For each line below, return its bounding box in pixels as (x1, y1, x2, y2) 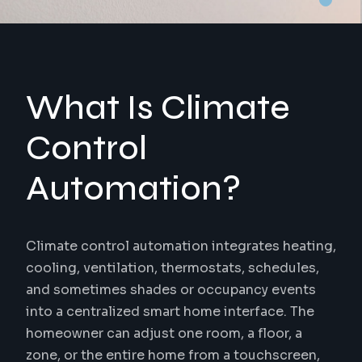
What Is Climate (26, 86, 290, 128)
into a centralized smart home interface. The (26, 302, 314, 320)
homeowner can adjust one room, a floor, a (26, 324, 302, 342)
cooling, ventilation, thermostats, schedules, (26, 259, 319, 276)
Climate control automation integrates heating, (26, 237, 336, 255)
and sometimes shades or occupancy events (26, 280, 316, 298)
